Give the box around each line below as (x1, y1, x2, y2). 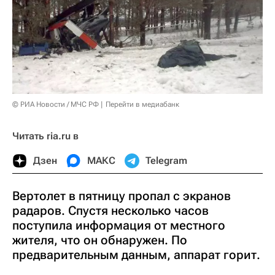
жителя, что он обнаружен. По (12, 232, 187, 247)
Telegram (145, 154, 187, 166)
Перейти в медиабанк (106, 99, 179, 109)
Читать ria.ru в (12, 130, 79, 142)
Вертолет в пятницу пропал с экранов (12, 188, 231, 203)
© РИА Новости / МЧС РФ (12, 99, 99, 109)
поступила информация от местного (12, 217, 225, 233)
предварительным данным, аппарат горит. (12, 247, 260, 262)
